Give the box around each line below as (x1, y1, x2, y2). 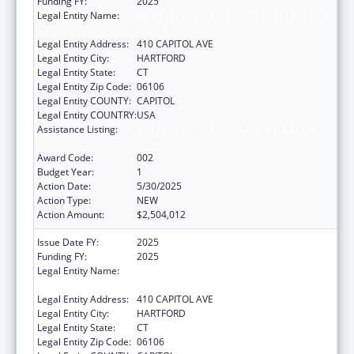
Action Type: (37, 193, 91, 207)
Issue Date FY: (37, 235, 99, 249)
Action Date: (37, 179, 91, 193)
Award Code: (37, 150, 93, 164)
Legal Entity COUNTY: (37, 93, 131, 107)
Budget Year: (37, 164, 94, 179)
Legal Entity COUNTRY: (37, 107, 137, 122)
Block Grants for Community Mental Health (137, 122, 326, 136)
